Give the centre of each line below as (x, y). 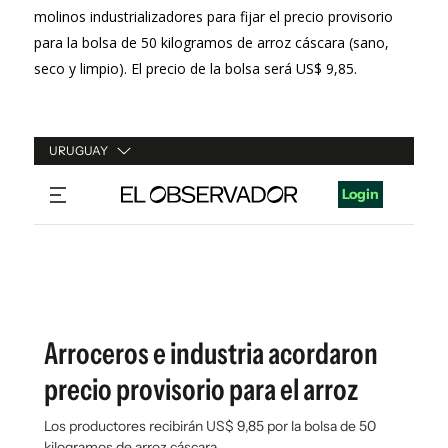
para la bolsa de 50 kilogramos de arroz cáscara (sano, (211, 43)
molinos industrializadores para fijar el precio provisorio (213, 17)
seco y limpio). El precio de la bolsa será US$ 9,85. (195, 69)
